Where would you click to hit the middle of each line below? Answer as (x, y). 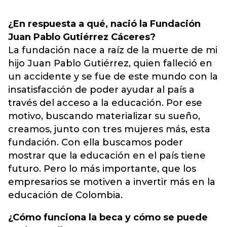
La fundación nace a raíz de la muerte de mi (113, 50)
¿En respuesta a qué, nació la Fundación (104, 24)
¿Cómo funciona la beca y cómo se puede (108, 217)
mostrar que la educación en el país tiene (107, 156)
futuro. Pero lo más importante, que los (102, 169)
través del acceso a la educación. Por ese (105, 103)
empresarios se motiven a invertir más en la (112, 182)
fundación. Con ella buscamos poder (96, 142)
